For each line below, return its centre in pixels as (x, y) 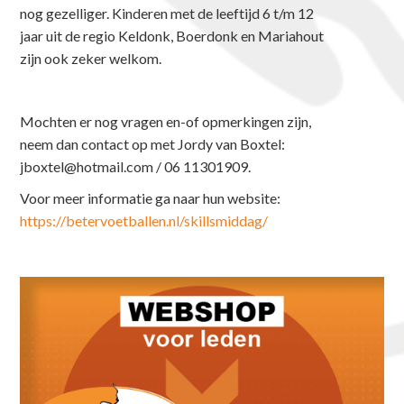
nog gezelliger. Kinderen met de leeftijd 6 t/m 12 (167, 14)
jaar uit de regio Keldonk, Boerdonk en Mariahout (172, 36)
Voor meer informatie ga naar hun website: (151, 198)
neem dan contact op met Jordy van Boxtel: (153, 144)
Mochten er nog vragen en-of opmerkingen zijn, (166, 122)
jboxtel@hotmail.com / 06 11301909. (136, 167)
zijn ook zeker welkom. (91, 59)
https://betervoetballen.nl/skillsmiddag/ (144, 221)
